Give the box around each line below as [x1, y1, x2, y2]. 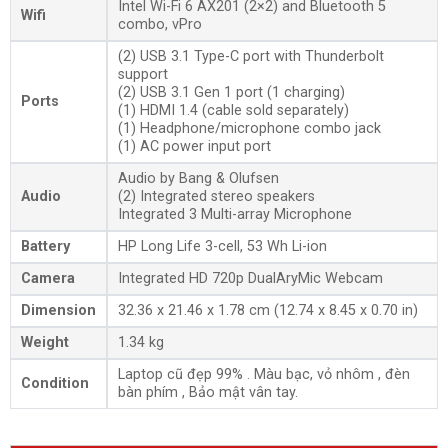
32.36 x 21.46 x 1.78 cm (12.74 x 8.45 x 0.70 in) [117, 302, 418, 319]
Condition [20, 375, 89, 392]
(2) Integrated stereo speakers [117, 188, 315, 205]
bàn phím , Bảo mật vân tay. [117, 384, 298, 401]
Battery [20, 238, 70, 255]
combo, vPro [117, 16, 202, 33]
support [117, 66, 168, 83]
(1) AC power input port [117, 138, 271, 155]
